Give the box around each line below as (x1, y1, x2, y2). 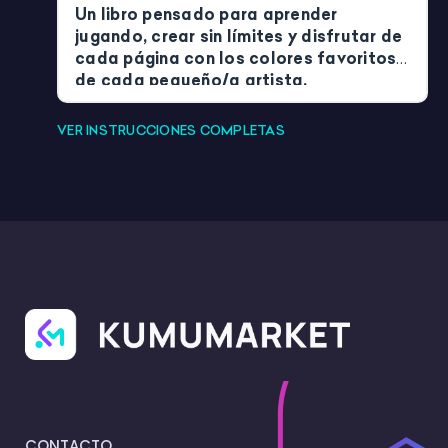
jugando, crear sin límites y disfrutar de (75, 26, 403, 47)
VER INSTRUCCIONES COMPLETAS (57, 122, 285, 139)
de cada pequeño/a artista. (75, 70, 308, 91)
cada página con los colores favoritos (75, 48, 397, 69)
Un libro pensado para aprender (75, 4, 338, 25)
